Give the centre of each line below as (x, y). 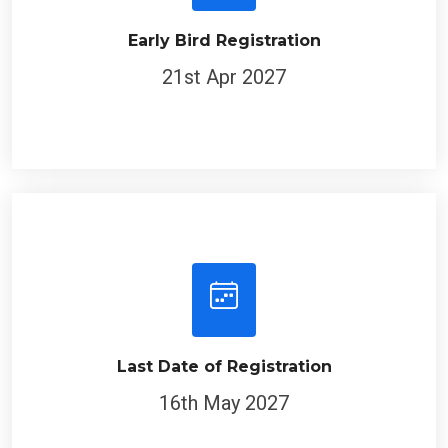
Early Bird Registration (224, 41)
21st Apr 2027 (224, 77)
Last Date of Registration (224, 367)
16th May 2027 (224, 403)
